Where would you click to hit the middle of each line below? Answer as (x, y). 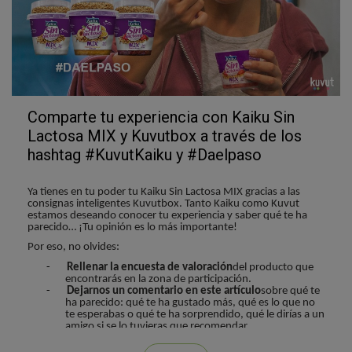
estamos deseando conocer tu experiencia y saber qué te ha (167, 215)
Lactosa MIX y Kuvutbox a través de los (165, 136)
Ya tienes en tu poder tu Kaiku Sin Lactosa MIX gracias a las (164, 192)
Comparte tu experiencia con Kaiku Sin (161, 117)
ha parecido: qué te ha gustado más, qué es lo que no (190, 302)
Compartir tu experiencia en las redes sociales (178, 338)
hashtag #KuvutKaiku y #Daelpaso (145, 154)
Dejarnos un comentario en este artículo (164, 291)
